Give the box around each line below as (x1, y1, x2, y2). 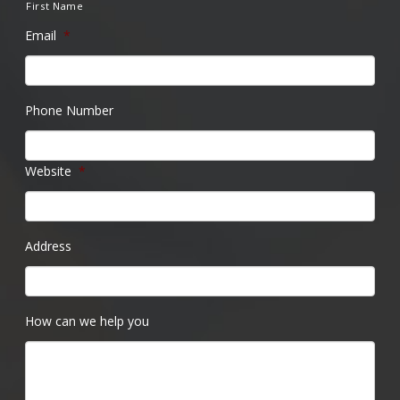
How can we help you (25, 312, 149, 330)
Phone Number (25, 102, 113, 120)
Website (25, 162, 71, 180)
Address (25, 237, 71, 255)
